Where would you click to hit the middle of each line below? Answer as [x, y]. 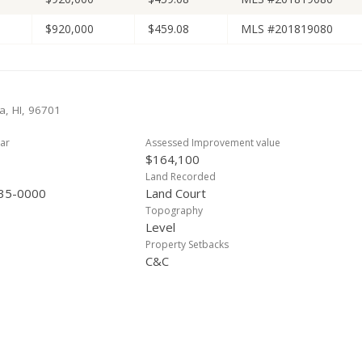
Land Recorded [181, 177]
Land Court [176, 193]
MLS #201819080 [287, 29]
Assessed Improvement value [213, 143]
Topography [174, 210]
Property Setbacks [187, 244]
